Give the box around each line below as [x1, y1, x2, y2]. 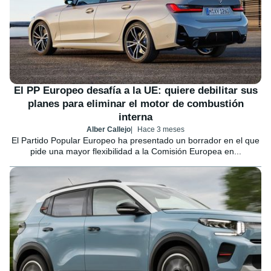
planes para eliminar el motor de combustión [27, 98, 244, 110]
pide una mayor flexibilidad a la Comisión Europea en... [30, 146, 241, 157]
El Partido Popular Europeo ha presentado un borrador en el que [11, 135, 260, 146]
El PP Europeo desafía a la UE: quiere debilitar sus [13, 85, 258, 97]
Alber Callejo [87, 125, 131, 134]
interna [119, 111, 152, 123]
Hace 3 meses [137, 125, 184, 134]
